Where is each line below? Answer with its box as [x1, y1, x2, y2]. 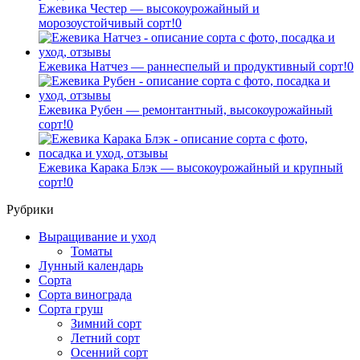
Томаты [71, 244, 112, 259]
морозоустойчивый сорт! [39, 16, 175, 31]
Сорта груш [39, 302, 103, 317]
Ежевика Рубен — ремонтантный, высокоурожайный [39, 103, 333, 117]
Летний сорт [71, 331, 140, 346]
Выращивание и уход [39, 230, 156, 244]
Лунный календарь [39, 259, 143, 273]
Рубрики [6, 202, 54, 217]
